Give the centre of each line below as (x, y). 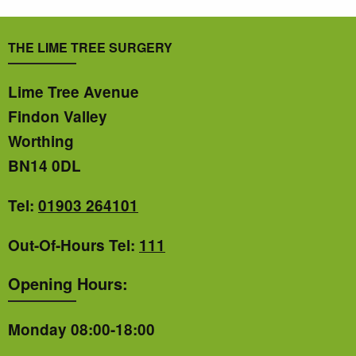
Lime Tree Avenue (74, 91)
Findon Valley (58, 116)
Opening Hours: (68, 283)
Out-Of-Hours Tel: (74, 245)
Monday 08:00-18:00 (81, 330)
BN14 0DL (44, 165)
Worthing (41, 141)
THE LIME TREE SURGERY (92, 48)
